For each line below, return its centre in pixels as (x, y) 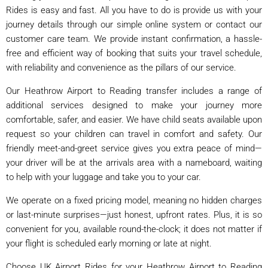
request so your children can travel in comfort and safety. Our (134, 134)
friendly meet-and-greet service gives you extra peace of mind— (134, 148)
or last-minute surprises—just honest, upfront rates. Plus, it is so (134, 214)
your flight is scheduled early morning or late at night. (109, 243)
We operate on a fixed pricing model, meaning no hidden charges (134, 200)
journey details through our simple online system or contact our (134, 24)
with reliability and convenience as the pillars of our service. (121, 67)
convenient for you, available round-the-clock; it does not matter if (134, 229)
